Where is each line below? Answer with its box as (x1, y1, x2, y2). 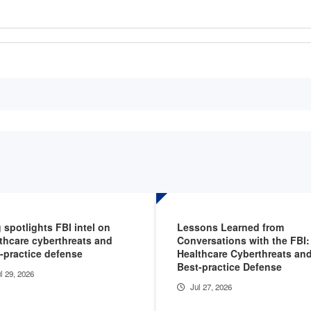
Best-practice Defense (177, 259, 282, 274)
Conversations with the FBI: (177, 233, 310, 247)
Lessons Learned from (177, 219, 284, 234)
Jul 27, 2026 (190, 280, 232, 292)
